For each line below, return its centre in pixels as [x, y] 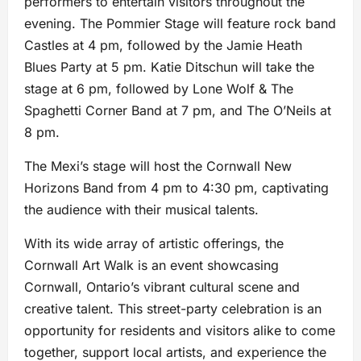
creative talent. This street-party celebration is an [173, 309]
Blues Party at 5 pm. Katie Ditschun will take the [169, 67]
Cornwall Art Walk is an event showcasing [151, 266]
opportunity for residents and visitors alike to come [180, 331]
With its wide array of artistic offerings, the [154, 244]
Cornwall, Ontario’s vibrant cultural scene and [162, 287]
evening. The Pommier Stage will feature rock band [180, 24]
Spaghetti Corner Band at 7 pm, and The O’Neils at [178, 111]
